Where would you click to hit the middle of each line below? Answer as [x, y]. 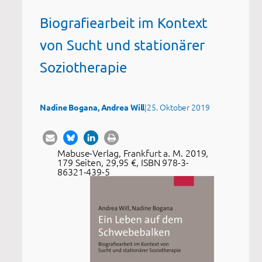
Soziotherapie [83, 67]
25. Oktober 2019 [178, 107]
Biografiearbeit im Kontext [124, 23]
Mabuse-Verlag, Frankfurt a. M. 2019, [133, 153]
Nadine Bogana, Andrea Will [92, 107]
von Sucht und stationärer [122, 45]
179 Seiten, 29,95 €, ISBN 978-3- [123, 162]
